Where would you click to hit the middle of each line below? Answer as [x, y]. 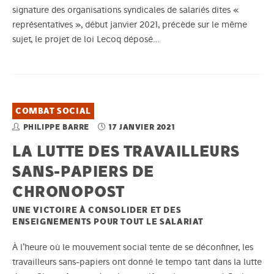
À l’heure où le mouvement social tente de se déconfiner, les [133, 247]
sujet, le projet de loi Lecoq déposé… [86, 39]
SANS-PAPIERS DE [83, 171]
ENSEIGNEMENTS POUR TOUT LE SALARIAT [108, 221]
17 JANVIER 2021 [142, 127]
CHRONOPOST [69, 191]
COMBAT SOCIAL [53, 111]
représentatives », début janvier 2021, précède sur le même [130, 24]
